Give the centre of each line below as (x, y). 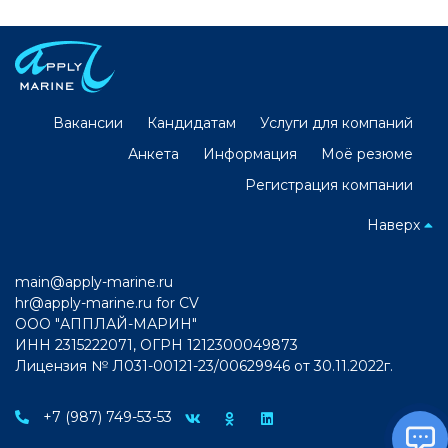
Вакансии (88, 122)
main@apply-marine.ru (94, 281)
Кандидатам (191, 122)
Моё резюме (367, 153)
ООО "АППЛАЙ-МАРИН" (106, 323)
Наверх (395, 224)
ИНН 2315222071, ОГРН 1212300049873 (156, 344)
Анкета (153, 153)
